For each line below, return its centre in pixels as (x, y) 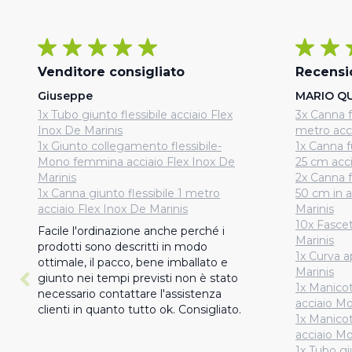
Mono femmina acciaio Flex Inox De (136, 162)
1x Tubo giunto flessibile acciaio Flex (135, 115)
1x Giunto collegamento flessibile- (130, 146)
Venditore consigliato (111, 72)
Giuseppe (65, 96)
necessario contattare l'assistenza (130, 294)
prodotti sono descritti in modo (123, 247)
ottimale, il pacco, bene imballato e (133, 262)
